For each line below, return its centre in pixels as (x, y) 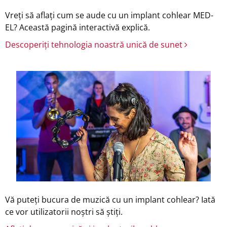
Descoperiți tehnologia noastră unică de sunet (95, 44)
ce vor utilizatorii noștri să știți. (64, 212)
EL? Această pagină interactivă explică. (78, 27)
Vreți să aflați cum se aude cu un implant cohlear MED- (109, 15)
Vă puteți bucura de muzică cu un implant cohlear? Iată (110, 199)
